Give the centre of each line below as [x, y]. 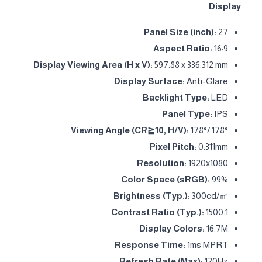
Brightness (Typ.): [152, 195]
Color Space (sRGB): [166, 179]
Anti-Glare [206, 81]
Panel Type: [187, 113]
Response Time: [150, 244]
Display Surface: [149, 81]
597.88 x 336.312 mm [190, 64]
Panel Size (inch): [180, 32]
